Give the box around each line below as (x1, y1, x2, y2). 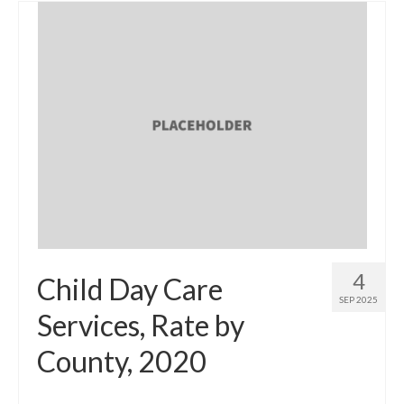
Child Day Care (37, 271, 223, 307)
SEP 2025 (339, 293, 378, 305)
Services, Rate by (37, 307, 244, 343)
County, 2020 (37, 343, 207, 379)
